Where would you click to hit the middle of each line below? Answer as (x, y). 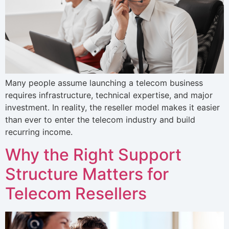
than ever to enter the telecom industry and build (100, 119)
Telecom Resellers (76, 194)
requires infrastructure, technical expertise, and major (109, 95)
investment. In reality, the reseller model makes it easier (112, 107)
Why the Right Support (93, 155)
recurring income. (39, 132)
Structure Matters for (87, 174)
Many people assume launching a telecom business (104, 83)
